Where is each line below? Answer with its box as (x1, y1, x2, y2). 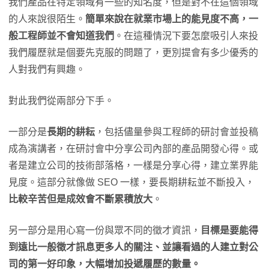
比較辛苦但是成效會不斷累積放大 (8, 193, 153, 204)
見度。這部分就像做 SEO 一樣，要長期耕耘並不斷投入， (8, 177, 255, 187)
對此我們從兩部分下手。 (8, 95, 114, 106)
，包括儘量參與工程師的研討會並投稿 (95, 126, 258, 137)
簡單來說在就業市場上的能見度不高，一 (85, 13, 258, 24)
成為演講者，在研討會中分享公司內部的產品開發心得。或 (8, 143, 258, 154)
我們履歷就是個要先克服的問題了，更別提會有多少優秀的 (8, 47, 258, 58)
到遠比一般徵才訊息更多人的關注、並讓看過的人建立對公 (8, 241, 258, 252)
